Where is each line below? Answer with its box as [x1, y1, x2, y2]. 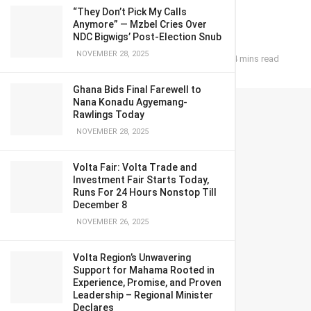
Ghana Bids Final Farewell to [73, 84, 201, 95]
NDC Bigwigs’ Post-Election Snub [73, 31, 221, 42]
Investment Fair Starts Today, [73, 174, 209, 185]
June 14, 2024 [71, 53, 126, 64]
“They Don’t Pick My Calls [73, 6, 187, 17]
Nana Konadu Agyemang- [73, 96, 187, 108]
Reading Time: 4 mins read [172, 53, 279, 64]
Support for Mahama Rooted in [73, 264, 215, 276]
